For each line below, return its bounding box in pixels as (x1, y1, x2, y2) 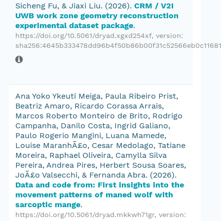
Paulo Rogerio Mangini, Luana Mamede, (15, 131, 166, 140)
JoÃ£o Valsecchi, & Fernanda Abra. (15, 170, 150, 180)
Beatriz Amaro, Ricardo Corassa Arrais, (15, 101, 164, 110)
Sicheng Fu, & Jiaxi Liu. (15, 1, 105, 10)
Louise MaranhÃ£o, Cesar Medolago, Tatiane (15, 141, 185, 150)
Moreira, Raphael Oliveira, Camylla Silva (15, 150, 167, 160)
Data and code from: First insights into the (15, 180, 184, 189)
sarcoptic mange (15, 200, 80, 209)
